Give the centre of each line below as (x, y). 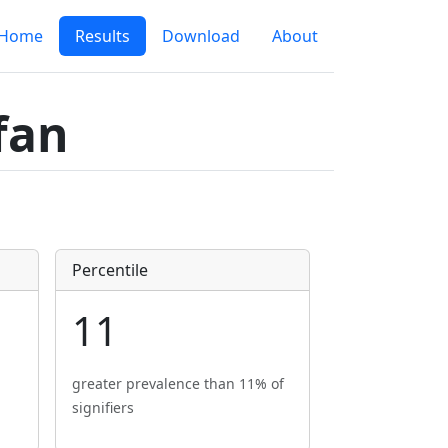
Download (201, 36)
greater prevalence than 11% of (178, 383)
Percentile (110, 270)
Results (102, 36)
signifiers (103, 407)
